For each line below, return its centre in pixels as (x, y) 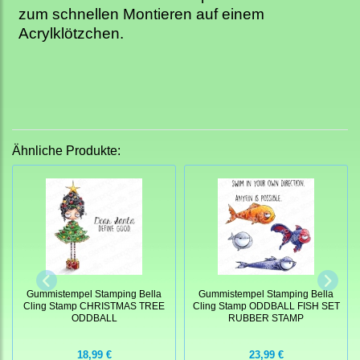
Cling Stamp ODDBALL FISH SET (266, 305)
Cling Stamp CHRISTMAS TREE (94, 305)
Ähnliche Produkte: (66, 151)
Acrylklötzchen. (71, 34)
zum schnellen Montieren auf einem (141, 14)
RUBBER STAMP (266, 317)
